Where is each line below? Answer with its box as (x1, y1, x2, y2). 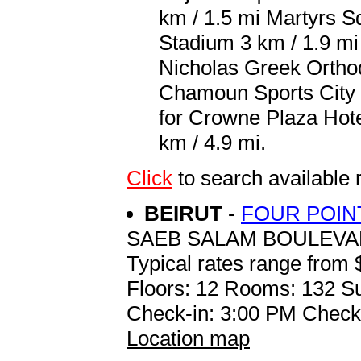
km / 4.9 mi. (159, 130, 266, 155)
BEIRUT (144, 201, 228, 226)
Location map (127, 326, 250, 351)
